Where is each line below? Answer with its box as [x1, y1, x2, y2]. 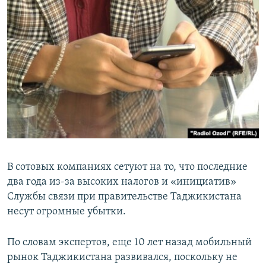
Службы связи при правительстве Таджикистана [7, 191, 242, 203]
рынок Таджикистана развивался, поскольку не [7, 252, 237, 264]
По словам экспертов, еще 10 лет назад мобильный [7, 237, 252, 249]
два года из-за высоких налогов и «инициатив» [7, 176, 236, 188]
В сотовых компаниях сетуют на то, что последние [7, 161, 248, 173]
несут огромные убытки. [7, 206, 126, 218]
